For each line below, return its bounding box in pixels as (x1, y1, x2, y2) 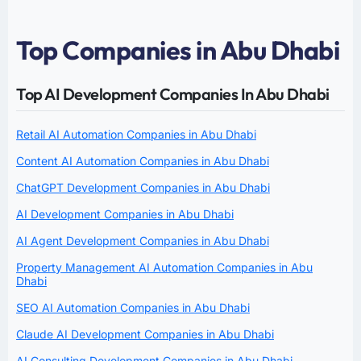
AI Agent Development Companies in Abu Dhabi (16, 233, 269, 247)
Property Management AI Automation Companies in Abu (16, 259, 313, 274)
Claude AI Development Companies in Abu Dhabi (16, 326, 274, 341)
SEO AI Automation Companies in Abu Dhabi (16, 300, 250, 314)
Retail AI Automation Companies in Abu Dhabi (16, 127, 256, 141)
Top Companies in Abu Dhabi (16, 33, 339, 66)
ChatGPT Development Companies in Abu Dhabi (16, 180, 270, 194)
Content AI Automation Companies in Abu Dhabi (16, 153, 269, 168)
